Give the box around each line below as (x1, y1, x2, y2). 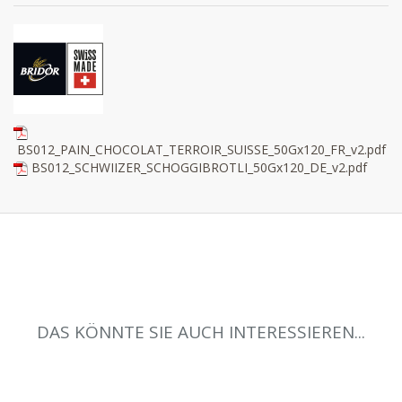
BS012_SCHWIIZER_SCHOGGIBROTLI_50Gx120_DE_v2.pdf (31, 158, 367, 176)
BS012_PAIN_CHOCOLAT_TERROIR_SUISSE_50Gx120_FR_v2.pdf (17, 140, 386, 158)
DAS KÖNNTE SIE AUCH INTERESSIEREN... (37, 319, 365, 344)
